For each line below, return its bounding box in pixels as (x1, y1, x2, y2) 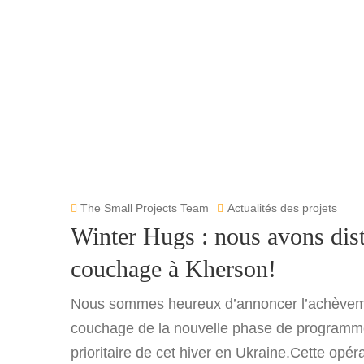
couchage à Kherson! (71, 255, 276, 282)
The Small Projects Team (77, 201, 209, 214)
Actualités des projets (227, 201, 337, 214)
